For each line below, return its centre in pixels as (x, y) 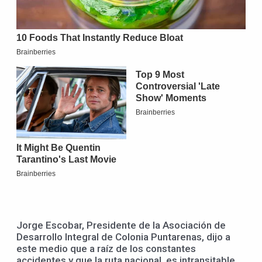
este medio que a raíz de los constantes (106, 249)
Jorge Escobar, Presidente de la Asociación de (121, 225)
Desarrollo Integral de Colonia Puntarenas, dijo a (123, 237)
